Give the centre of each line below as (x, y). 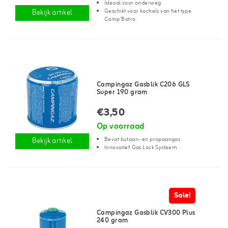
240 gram (112, 221)
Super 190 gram (122, 92)
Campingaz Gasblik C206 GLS (143, 85)
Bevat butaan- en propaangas (142, 139)
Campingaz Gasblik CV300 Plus (146, 213)
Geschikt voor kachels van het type (148, 11)
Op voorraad (121, 127)
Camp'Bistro (120, 19)
